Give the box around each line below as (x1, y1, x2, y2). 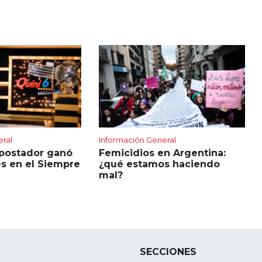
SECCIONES (140, 246, 196, 257)
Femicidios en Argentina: (98, 147, 226, 158)
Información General (98, 135, 176, 144)
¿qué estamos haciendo (98, 158, 220, 170)
